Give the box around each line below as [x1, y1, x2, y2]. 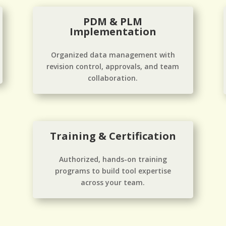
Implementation [69, 24, 156, 38]
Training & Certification [49, 129, 176, 143]
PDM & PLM [83, 14, 143, 28]
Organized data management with [50, 49, 175, 60]
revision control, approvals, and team [46, 61, 180, 71]
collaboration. [88, 73, 138, 83]
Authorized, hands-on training [59, 154, 167, 164]
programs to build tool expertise [54, 166, 171, 176]
